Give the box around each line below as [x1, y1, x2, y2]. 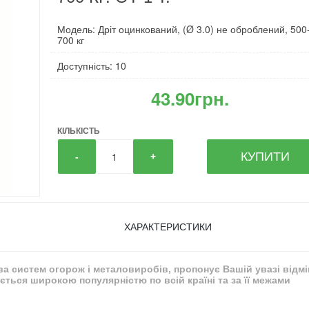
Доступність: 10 [57, 59, 127, 72]
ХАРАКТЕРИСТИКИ [123, 221, 212, 232]
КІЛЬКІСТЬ [57, 124, 101, 137]
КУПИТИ [241, 150, 290, 163]
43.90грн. [151, 86, 230, 111]
